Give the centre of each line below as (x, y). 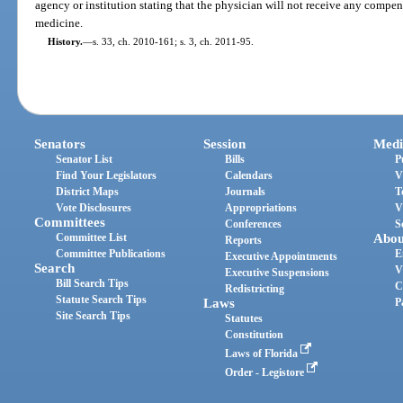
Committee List (92, 237)
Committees (70, 222)
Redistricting (255, 288)
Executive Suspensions (278, 272)
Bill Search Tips (93, 283)
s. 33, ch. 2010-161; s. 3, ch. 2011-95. (173, 42)
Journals (246, 191)
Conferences (254, 224)
